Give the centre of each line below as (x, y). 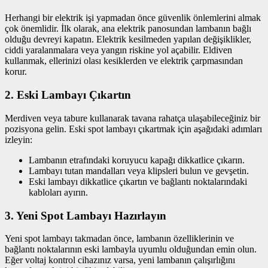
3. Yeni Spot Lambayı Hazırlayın (86, 215)
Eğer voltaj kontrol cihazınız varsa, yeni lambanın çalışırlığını (120, 260)
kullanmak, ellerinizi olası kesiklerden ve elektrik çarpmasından (124, 61)
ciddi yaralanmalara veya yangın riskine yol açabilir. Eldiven (118, 50)
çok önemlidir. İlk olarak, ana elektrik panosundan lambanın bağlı (128, 29)
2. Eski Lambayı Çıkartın (68, 95)
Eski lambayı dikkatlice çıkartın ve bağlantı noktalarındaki (138, 181)
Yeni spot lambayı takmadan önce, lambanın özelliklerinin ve (119, 239)
